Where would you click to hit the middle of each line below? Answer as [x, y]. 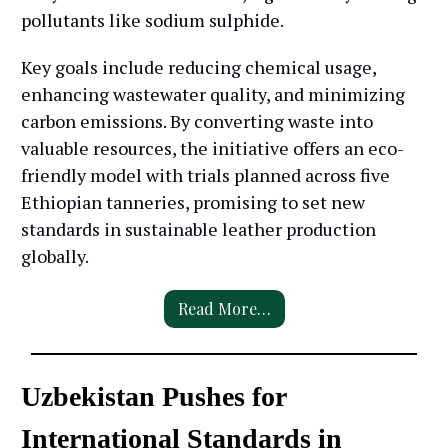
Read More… [224, 308]
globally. [55, 255]
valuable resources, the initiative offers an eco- [212, 147]
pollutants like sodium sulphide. [152, 19]
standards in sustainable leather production [198, 228]
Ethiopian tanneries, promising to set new [193, 201]
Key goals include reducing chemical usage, [198, 66]
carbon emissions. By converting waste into [197, 120]
